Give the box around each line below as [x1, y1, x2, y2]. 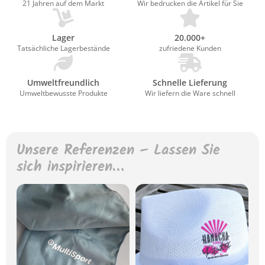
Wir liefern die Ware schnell [144, 88, 235, 98]
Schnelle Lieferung [153, 77, 227, 88]
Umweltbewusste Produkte [19, 88, 108, 98]
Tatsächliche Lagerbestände [17, 43, 110, 53]
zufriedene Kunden [159, 43, 221, 53]
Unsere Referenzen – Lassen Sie [17, 139, 220, 162]
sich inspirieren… [17, 156, 124, 179]
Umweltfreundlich [27, 77, 99, 88]
